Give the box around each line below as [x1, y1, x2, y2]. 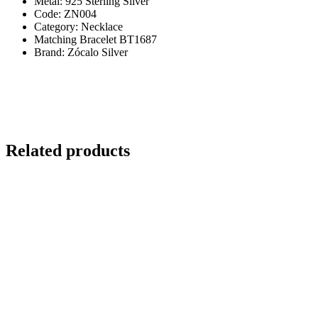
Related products [6, 141, 130, 160]
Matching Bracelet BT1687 [34, 33, 157, 45]
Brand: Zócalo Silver [34, 45, 128, 58]
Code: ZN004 [34, 7, 97, 20]
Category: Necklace [34, 20, 123, 33]
